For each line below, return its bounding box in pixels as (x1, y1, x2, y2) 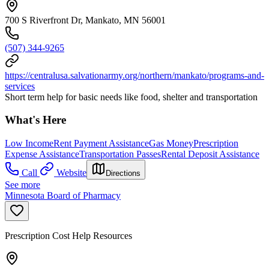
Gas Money (149, 138, 193, 148)
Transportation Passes (79, 148, 161, 159)
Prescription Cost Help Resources (5, 230, 132, 241)
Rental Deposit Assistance (161, 148, 259, 159)
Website (56, 167, 86, 178)
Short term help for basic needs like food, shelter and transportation (5, 91, 258, 102)
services (5, 80, 35, 91)
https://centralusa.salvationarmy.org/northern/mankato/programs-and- (5, 70, 264, 80)
